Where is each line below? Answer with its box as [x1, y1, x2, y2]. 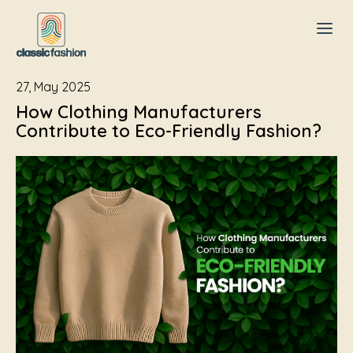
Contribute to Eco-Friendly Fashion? [16, 120, 321, 142]
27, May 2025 [16, 79, 91, 95]
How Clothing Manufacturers [16, 101, 262, 123]
